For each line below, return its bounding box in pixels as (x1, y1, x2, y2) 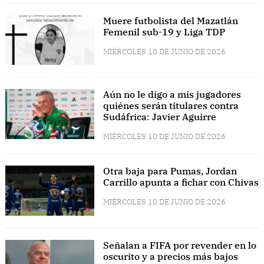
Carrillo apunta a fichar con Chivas (103, 176, 259, 189)
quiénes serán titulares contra (103, 100, 239, 112)
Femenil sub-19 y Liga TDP (103, 25, 225, 38)
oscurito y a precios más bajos (103, 250, 238, 262)
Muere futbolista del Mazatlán (103, 14, 238, 27)
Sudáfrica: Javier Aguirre (103, 111, 216, 123)
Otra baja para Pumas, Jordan (103, 165, 237, 177)
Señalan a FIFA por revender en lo (103, 239, 256, 251)
